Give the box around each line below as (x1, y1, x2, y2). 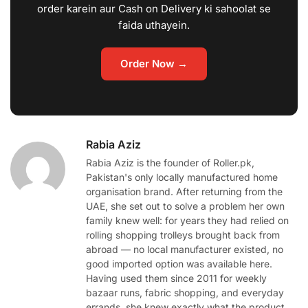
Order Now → (120, 56, 188, 70)
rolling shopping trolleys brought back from (86, 228, 280, 241)
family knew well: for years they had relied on (86, 214, 289, 226)
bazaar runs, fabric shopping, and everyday (86, 286, 284, 298)
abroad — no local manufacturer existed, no (86, 243, 283, 255)
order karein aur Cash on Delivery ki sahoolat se (37, 1, 271, 15)
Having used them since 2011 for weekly (86, 272, 267, 284)
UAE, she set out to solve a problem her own (86, 199, 285, 212)
